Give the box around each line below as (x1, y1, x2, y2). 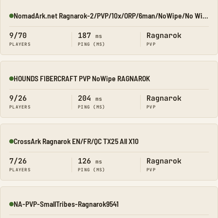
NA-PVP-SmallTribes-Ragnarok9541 (14, 199, 119, 208)
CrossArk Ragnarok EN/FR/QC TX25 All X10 (14, 136, 139, 145)
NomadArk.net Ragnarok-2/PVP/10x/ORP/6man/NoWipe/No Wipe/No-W (202, 11, 208, 20)
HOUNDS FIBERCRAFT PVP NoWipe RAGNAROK (14, 73, 150, 83)
